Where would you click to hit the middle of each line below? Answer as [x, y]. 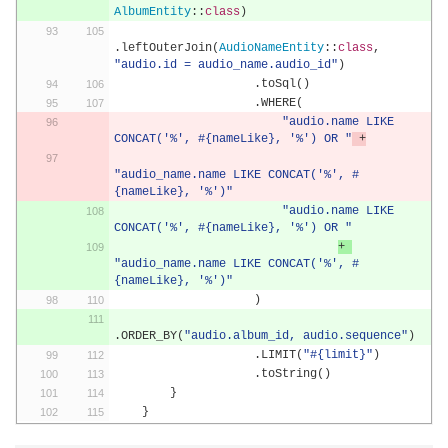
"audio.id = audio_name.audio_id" [225, 65]
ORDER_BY [148, 336]
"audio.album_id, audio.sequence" [295, 336]
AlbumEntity [152, 12]
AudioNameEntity [271, 48]
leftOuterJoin [166, 48]
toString [288, 374]
